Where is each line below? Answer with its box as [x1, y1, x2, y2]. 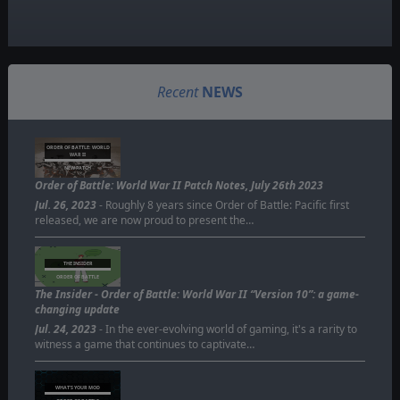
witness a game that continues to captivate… [34, 336, 254, 352]
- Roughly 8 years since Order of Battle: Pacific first [96, 196, 349, 212]
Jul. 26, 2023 [34, 196, 96, 212]
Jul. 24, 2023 [34, 321, 96, 337]
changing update [34, 301, 120, 317]
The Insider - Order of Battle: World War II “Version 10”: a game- [34, 286, 359, 302]
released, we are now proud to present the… [34, 212, 254, 228]
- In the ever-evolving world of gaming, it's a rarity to [96, 321, 357, 337]
